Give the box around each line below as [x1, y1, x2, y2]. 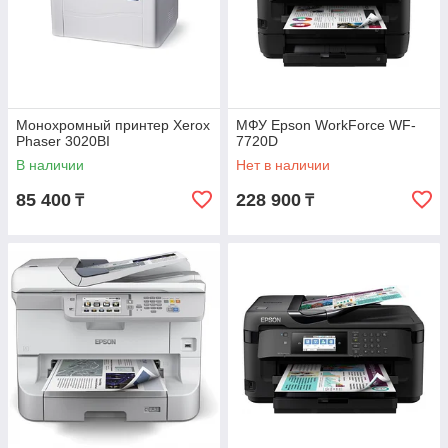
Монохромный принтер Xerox [16, 117, 210, 134]
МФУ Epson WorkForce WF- [236, 117, 416, 134]
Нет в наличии [236, 157, 330, 174]
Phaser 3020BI [16, 133, 110, 150]
